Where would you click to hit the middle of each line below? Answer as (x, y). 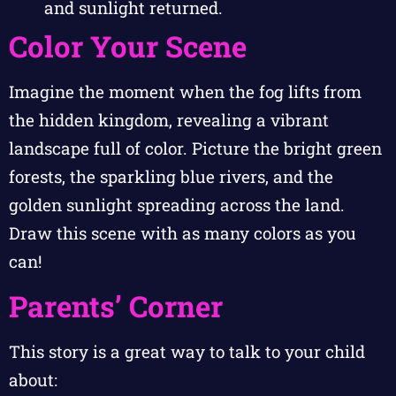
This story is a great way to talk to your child (187, 351)
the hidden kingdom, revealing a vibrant (169, 120)
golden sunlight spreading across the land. (177, 205)
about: (33, 379)
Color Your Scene (128, 46)
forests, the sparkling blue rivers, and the (171, 177)
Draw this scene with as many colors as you (183, 233)
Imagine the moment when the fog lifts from (185, 92)
